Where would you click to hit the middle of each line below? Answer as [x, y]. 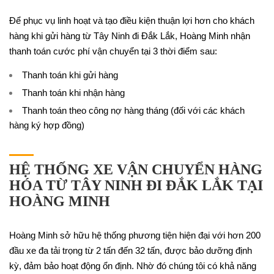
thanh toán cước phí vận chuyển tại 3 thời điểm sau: [113, 51]
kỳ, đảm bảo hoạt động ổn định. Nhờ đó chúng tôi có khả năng [133, 266]
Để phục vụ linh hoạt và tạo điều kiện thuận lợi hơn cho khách [132, 20]
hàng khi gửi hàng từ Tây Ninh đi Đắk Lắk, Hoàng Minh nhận [130, 36]
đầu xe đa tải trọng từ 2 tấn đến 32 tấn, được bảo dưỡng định [131, 250]
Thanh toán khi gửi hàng [70, 75]
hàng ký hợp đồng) [47, 125]
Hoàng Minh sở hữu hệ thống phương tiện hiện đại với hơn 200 [135, 235]
